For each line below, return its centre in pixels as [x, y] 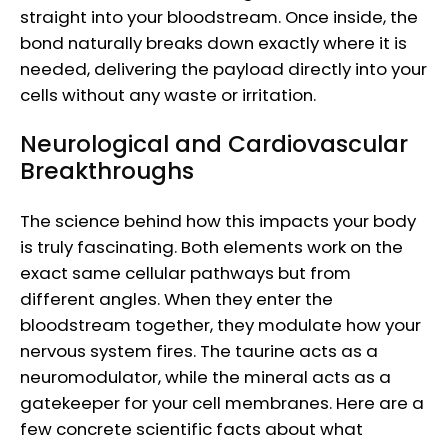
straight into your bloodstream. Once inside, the [219, 16]
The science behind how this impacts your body [218, 221]
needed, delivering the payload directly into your [223, 68]
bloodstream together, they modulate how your [220, 325]
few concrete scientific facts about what [191, 429]
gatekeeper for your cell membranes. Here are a [222, 403]
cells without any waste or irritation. [168, 94]
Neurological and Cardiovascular [214, 143]
